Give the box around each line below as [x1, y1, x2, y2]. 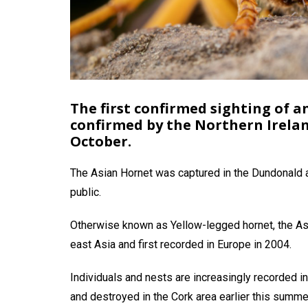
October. [70, 131, 131, 151]
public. [70, 185, 101, 199]
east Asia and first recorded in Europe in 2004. [70, 237, 291, 251]
